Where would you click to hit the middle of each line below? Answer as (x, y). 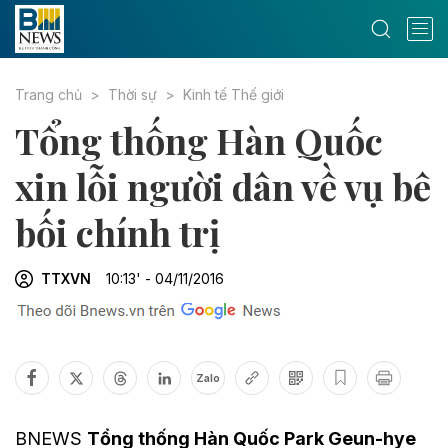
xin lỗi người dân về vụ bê (223, 186)
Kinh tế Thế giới (233, 94)
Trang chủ (48, 94)
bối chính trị (117, 232)
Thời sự (132, 94)
